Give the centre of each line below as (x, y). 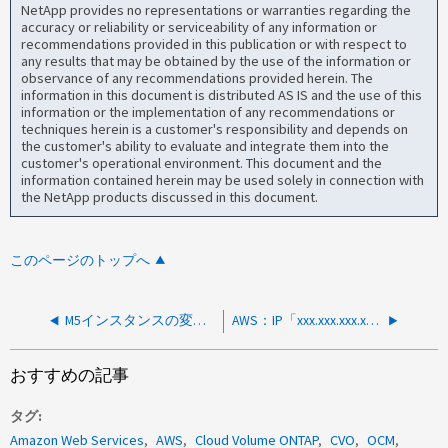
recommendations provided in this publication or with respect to (214, 44)
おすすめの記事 (70, 375)
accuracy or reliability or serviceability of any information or (199, 27)
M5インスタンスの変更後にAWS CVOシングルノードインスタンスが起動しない (200, 320)
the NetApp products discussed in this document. (170, 197)
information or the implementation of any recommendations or (208, 112)
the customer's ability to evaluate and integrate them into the (205, 146)
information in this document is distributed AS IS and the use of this (222, 95)
